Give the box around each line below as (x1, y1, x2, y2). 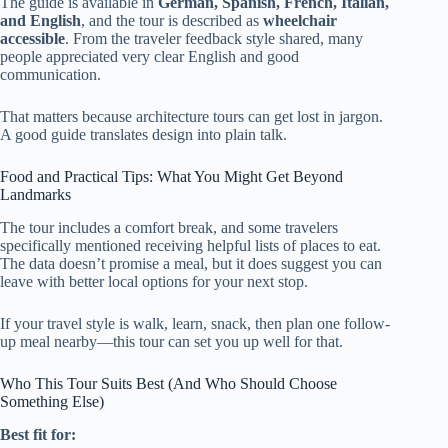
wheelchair (263, 12, 337, 29)
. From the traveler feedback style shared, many (65, 30, 363, 47)
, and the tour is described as (81, 12, 263, 29)
